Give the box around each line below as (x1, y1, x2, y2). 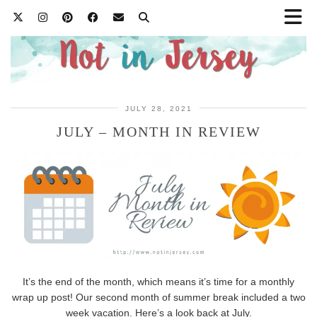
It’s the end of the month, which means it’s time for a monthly (23, 276, 294, 288)
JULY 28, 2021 (125, 104, 192, 113)
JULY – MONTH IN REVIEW (56, 123, 261, 139)
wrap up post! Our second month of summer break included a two (11, 292, 306, 304)
